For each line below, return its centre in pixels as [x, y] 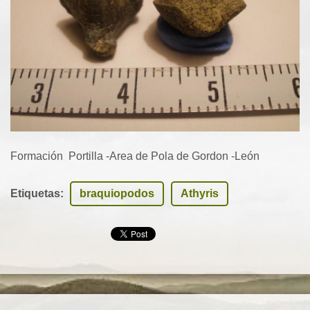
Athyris [200, 193]
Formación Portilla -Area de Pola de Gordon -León [135, 156]
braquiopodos [117, 193]
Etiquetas [35, 193]
